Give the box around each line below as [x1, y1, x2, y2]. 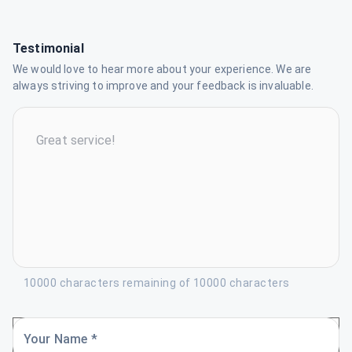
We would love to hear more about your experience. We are [13, 63, 312, 75]
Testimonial [13, 41, 84, 56]
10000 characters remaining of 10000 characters [24, 277, 290, 289]
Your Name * [24, 332, 97, 346]
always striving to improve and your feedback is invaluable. [13, 79, 313, 92]
